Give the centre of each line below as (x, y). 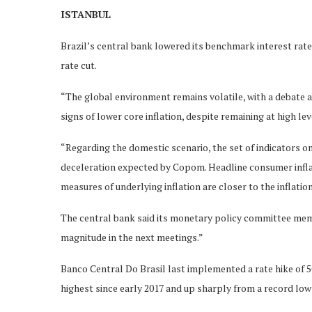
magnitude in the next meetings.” (132, 237)
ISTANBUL (86, 14)
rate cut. (79, 65)
